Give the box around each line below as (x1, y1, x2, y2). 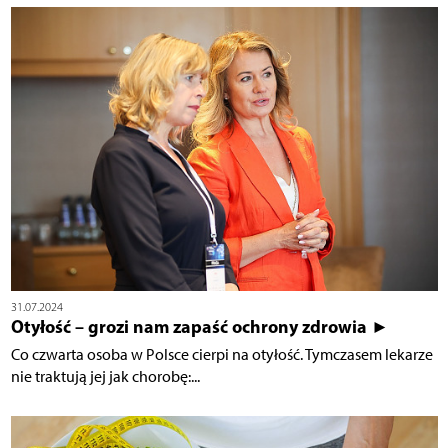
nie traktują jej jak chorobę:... (10, 367, 200, 387)
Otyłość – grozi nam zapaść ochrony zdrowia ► (10, 315, 389, 339)
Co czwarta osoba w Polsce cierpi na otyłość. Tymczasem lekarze (10, 345, 433, 365)
